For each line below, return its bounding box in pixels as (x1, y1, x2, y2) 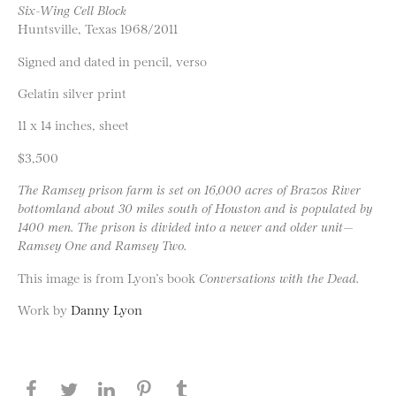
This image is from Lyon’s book (18, 268, 199, 286)
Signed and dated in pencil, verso (18, 51, 207, 69)
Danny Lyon (71, 300, 142, 317)
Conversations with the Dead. (199, 268, 359, 286)
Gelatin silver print (18, 84, 126, 102)
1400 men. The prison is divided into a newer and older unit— (18, 217, 354, 235)
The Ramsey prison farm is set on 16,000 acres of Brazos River (18, 180, 361, 198)
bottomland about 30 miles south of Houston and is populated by (18, 199, 372, 217)
